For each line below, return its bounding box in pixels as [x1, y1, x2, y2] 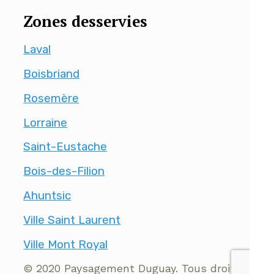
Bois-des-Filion [23, 164, 105, 179]
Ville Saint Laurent [23, 212, 121, 227]
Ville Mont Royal [23, 237, 108, 251]
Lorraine [23, 115, 68, 130]
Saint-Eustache [23, 139, 108, 154]
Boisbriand [23, 66, 80, 81]
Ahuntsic [23, 188, 72, 202]
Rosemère [23, 91, 80, 105]
